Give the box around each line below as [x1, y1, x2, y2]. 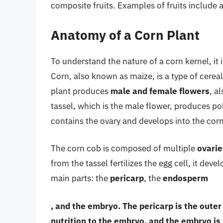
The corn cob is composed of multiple [51, 143, 197, 154]
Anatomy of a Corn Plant [51, 26, 200, 43]
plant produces [51, 85, 111, 97]
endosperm [163, 173, 208, 184]
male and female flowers [111, 85, 210, 97]
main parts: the [51, 173, 110, 184]
